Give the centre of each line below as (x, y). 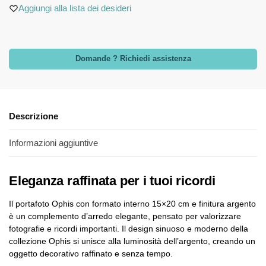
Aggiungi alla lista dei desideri (75, 8)
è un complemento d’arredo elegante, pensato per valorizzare (125, 216)
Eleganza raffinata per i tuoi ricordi (112, 181)
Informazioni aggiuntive (53, 143)
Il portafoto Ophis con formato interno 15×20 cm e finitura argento (132, 204)
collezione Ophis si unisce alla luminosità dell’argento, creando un (132, 241)
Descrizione (34, 116)
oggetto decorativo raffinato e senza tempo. (91, 254)
